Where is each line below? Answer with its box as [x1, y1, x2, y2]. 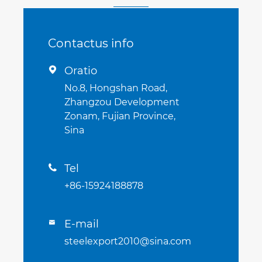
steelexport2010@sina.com [64, 235, 191, 247]
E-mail [64, 217, 99, 230]
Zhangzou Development [64, 96, 180, 108]
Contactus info [47, 36, 134, 50]
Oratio [64, 64, 97, 77]
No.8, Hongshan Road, [64, 82, 167, 94]
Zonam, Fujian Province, [64, 110, 175, 122]
